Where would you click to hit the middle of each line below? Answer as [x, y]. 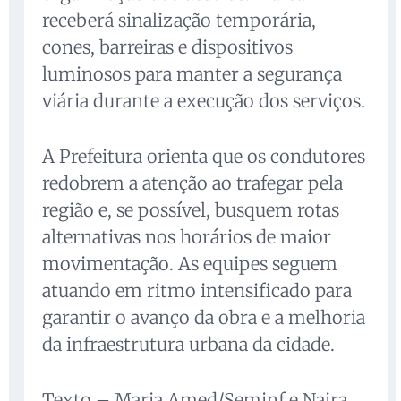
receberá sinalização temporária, [179, 21]
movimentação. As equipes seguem [190, 264]
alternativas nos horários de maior [187, 237]
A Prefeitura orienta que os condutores [204, 157]
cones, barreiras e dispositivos [167, 47]
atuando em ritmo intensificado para [197, 291]
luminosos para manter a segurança [192, 74]
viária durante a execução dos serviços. [204, 101]
